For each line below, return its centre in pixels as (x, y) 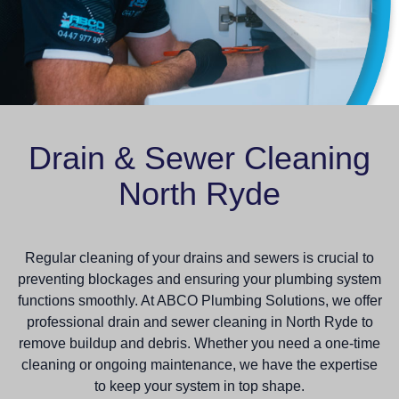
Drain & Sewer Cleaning (199, 158)
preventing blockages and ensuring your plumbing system (199, 279)
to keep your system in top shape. (199, 386)
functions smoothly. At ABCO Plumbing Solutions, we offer (199, 300)
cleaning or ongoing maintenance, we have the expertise (199, 364)
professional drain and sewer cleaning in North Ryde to (199, 322)
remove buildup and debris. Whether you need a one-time (199, 343)
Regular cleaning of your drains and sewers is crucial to (199, 257)
